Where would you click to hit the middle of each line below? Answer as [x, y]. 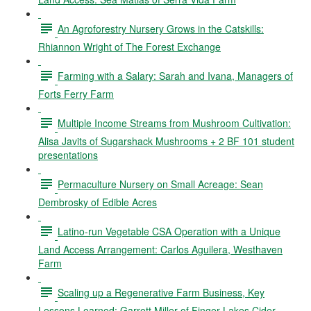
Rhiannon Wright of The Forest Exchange [129, 47]
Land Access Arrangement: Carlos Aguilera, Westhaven [160, 249]
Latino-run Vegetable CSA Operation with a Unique [169, 231]
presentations [68, 155]
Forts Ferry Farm [76, 94]
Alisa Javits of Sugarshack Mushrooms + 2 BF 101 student [166, 141]
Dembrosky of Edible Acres [98, 202]
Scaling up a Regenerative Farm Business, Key [161, 292]
